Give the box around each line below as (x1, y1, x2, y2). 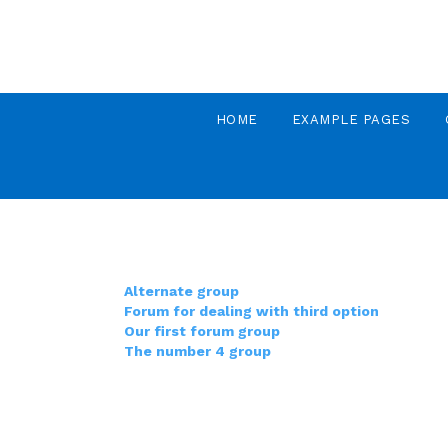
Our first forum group (124, 323, 280, 339)
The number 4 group (124, 343, 271, 359)
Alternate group (124, 283, 239, 299)
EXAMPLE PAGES (291, 112, 410, 127)
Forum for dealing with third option (124, 303, 379, 319)
